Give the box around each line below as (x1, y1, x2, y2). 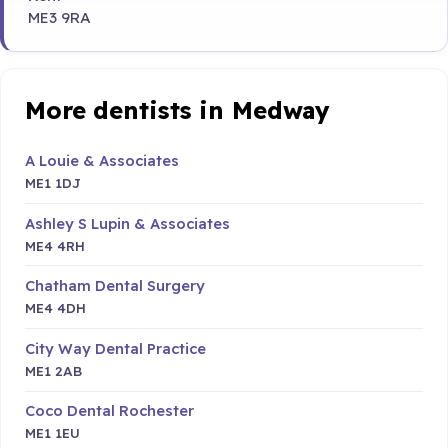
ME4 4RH (25, 236, 85, 254)
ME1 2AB (25, 361, 82, 379)
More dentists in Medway (25, 94, 331, 125)
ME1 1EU (25, 424, 80, 442)
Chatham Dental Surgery (25, 276, 205, 296)
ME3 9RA (28, 7, 91, 27)
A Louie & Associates (25, 150, 179, 170)
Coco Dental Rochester (25, 401, 194, 421)
